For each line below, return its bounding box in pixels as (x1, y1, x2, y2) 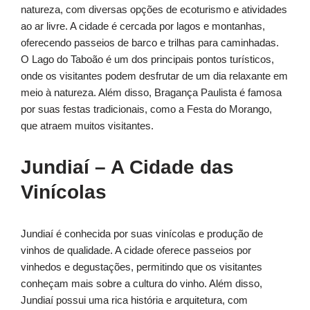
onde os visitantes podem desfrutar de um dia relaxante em (21, 70, 288, 82)
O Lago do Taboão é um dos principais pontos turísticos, (21, 53, 274, 66)
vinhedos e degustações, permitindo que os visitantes (21, 261, 262, 273)
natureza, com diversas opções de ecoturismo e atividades (21, 3, 287, 16)
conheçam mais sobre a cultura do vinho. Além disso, (21, 277, 262, 290)
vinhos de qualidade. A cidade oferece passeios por (21, 244, 251, 257)
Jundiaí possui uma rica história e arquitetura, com (21, 294, 248, 307)
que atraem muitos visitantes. (21, 120, 154, 132)
